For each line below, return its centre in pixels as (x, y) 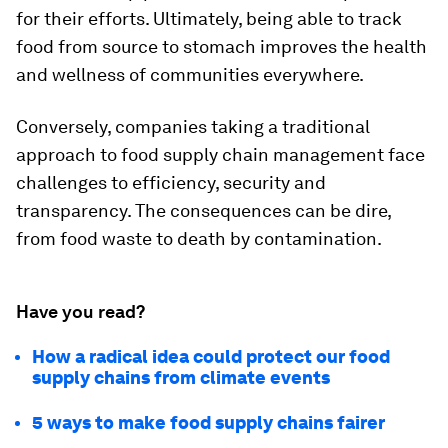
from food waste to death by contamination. (199, 238)
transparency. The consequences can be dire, (203, 210)
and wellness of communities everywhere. (190, 74)
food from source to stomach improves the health (221, 46)
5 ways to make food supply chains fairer (208, 422)
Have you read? (80, 311)
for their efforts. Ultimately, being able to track (209, 18)
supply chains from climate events (181, 377)
